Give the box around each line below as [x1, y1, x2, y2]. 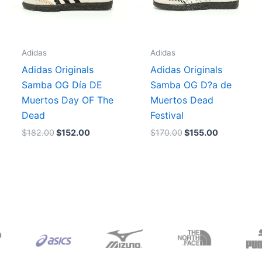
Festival [150, 109, 184, 121]
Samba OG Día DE [21, 78, 102, 91]
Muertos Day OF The [21, 94, 113, 106]
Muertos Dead [150, 94, 213, 106]
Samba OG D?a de [150, 78, 232, 91]
